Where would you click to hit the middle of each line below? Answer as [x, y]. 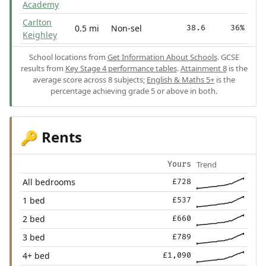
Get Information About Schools [162, 57]
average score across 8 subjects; [90, 80]
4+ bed [37, 256]
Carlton [37, 23]
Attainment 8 [203, 69]
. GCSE [228, 57]
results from [43, 69]
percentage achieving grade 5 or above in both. [134, 91]
